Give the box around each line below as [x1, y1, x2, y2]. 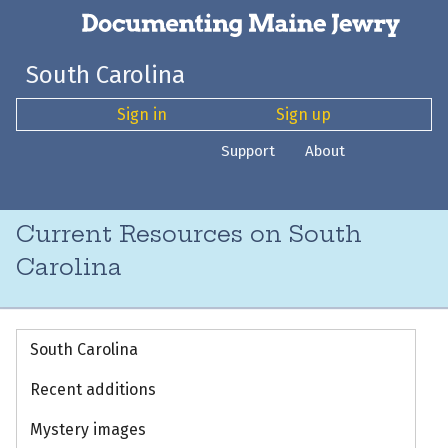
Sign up [275, 104, 331, 124]
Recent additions [29, 380, 156, 400]
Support [221, 141, 276, 160]
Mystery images [29, 420, 146, 440]
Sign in [117, 104, 168, 124]
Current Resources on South [16, 220, 362, 249]
